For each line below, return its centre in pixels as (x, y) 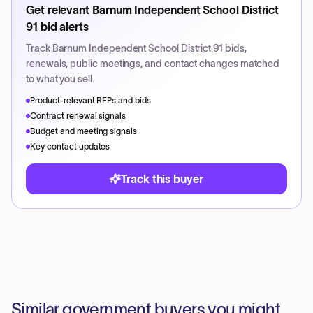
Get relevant (59, 10)
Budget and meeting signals (84, 131)
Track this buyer (162, 179)
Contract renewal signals (78, 116)
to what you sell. (60, 79)
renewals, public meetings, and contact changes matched (153, 64)
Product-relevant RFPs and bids (91, 100)
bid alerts (63, 27)
